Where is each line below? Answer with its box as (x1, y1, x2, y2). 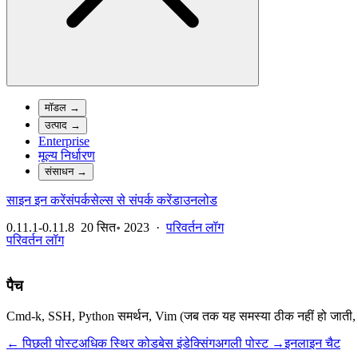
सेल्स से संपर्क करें (90, 193, 172, 208)
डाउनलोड (172, 193, 217, 208)
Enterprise (38, 134, 89, 149)
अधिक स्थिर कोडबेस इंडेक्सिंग (78, 336, 215, 351)
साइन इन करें (6, 193, 66, 208)
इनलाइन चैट (284, 336, 340, 351)
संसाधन (45, 165, 74, 178)
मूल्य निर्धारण (38, 149, 95, 163)
